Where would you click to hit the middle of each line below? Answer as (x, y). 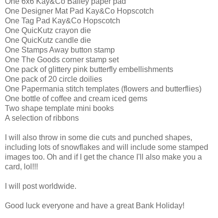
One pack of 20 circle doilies (54, 79)
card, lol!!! (21, 166)
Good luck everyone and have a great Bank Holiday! (95, 205)
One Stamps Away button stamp (60, 50)
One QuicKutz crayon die (48, 30)
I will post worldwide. (41, 186)
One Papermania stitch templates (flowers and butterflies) (103, 89)
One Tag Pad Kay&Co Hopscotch (63, 20)
